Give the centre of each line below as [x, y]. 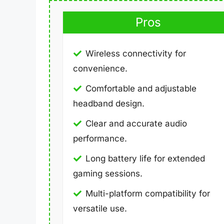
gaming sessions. [108, 174]
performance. [100, 139]
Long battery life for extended [145, 159]
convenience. [100, 69]
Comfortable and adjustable [141, 89]
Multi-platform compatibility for [148, 194]
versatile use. [100, 209]
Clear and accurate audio [136, 124]
